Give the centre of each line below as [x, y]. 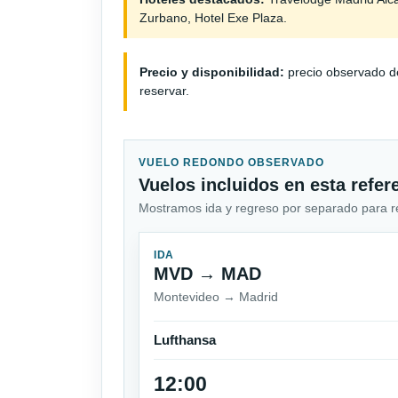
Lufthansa [185, 340]
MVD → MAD [207, 273]
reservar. [165, 90]
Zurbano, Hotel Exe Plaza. [214, 17]
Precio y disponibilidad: [212, 72]
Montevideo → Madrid [216, 296]
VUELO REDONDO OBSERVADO [231, 162]
